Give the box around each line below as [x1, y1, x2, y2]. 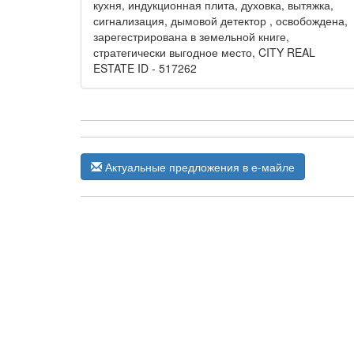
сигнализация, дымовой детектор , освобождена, [93, 13, 348, 28]
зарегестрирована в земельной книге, [93, 28, 289, 44]
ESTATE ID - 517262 [93, 60, 197, 76]
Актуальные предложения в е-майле [102, 159, 295, 175]
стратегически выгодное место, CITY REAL [93, 44, 315, 60]
